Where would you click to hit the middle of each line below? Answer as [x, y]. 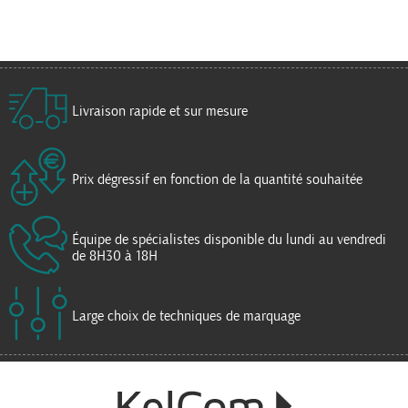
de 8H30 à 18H [115, 255]
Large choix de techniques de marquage [186, 316]
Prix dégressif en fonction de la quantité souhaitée [217, 179]
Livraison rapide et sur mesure [160, 111]
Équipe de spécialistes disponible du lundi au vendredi [229, 239]
